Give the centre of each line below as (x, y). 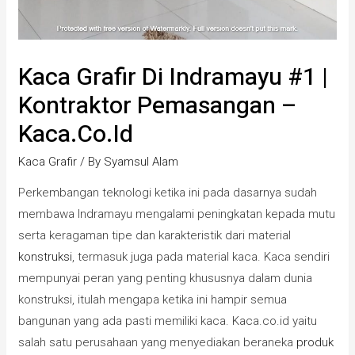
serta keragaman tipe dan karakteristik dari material (155, 236)
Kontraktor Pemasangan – (158, 107)
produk (315, 343)
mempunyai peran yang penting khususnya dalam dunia (166, 279)
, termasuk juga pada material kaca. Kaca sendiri (201, 257)
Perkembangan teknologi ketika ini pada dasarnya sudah (168, 193)
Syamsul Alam (141, 162)
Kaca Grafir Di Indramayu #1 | (174, 78)
